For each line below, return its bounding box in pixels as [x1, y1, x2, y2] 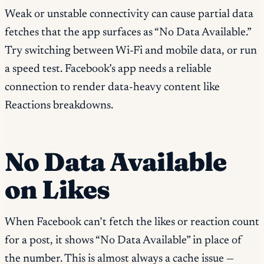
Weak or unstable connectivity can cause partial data [5, 8, 253, 20]
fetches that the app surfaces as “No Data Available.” [5, 27, 251, 38]
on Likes [5, 173, 110, 205]
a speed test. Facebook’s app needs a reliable [5, 63, 212, 75]
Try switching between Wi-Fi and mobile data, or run [5, 45, 257, 57]
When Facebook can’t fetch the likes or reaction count [5, 217, 259, 229]
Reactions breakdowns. [5, 100, 113, 111]
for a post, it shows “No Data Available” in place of [5, 235, 242, 247]
